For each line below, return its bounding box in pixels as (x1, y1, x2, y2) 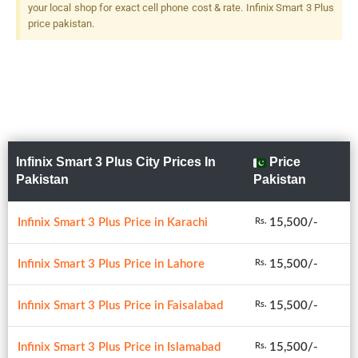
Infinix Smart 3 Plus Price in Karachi (18, 216, 208, 229)
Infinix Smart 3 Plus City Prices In (16, 154, 216, 169)
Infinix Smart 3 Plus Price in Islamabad (18, 340, 221, 353)
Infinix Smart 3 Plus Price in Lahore (18, 257, 205, 270)
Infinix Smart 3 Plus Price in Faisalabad (18, 299, 223, 312)
